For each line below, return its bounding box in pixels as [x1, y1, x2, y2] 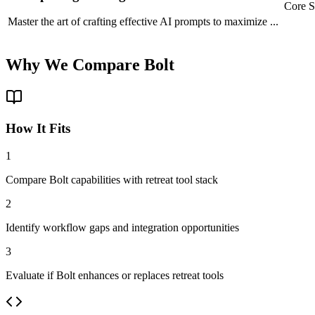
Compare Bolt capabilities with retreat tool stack [6, 174, 218, 186]
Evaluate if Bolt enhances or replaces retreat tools [6, 269, 224, 282]
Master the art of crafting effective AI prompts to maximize [8, 15, 270, 28]
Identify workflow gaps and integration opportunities [6, 221, 239, 234]
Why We [6, 55, 72, 74]
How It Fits [6, 121, 70, 136]
